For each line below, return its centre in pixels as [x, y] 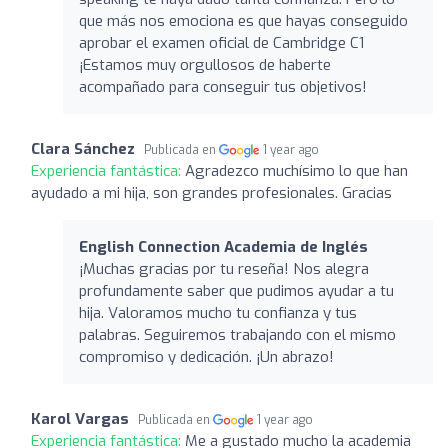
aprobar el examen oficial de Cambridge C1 [221, 42]
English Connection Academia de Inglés [223, 246]
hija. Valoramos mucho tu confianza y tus [218, 312]
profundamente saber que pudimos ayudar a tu [236, 290]
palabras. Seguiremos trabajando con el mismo [237, 334]
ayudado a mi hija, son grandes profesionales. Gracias [211, 192]
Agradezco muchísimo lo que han [296, 170]
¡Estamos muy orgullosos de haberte [205, 64]
